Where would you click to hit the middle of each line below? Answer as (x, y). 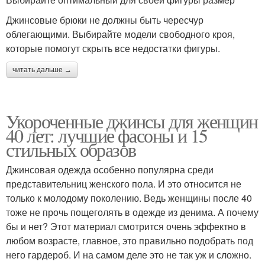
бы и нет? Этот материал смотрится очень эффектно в (126, 226)
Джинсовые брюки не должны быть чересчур (105, 20)
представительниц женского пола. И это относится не (124, 183)
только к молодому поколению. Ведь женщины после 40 (129, 198)
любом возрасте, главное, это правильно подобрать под (130, 240)
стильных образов (71, 149)
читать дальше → (42, 70)
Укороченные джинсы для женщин (132, 121)
